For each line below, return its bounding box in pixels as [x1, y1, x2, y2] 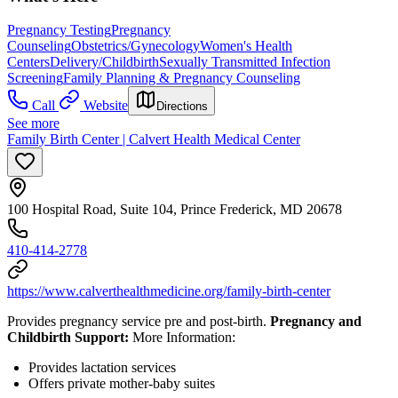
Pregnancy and [270, 314, 362, 330]
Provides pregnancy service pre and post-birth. [7, 314, 270, 330]
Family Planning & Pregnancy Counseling [63, 70, 300, 86]
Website [84, 98, 128, 114]
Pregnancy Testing [7, 22, 111, 38]
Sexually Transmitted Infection [159, 54, 330, 70]
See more [7, 115, 60, 131]
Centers [7, 54, 50, 70]
